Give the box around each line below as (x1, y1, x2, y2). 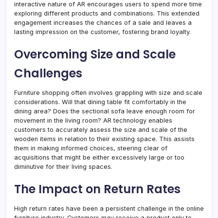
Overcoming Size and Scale (14, 46, 176, 63)
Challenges (14, 65, 82, 82)
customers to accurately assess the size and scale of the (14, 126, 187, 134)
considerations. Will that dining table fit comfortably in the (14, 98, 186, 106)
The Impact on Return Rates (14, 181, 181, 198)
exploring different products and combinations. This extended (14, 10, 200, 18)
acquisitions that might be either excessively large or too (14, 154, 184, 162)
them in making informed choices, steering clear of (14, 145, 167, 152)
